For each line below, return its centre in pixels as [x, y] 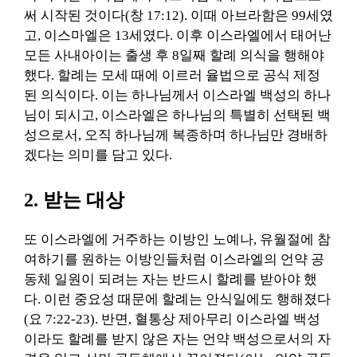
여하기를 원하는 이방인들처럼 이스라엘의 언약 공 [174, 259]
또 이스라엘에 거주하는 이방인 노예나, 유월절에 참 [177, 239]
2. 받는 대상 [74, 200]
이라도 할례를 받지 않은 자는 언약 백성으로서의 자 [177, 339]
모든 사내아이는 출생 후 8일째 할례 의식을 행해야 [174, 55]
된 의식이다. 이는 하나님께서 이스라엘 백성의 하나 [177, 95]
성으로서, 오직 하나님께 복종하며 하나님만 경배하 [176, 135]
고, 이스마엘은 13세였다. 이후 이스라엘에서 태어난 [178, 35]
